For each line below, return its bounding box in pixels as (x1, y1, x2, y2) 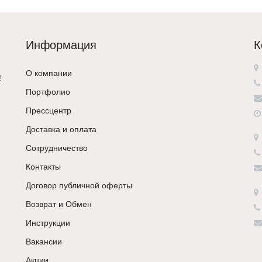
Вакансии (26, 236, 62, 246)
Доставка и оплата (26, 124, 96, 134)
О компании (26, 68, 72, 78)
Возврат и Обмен (26, 199, 92, 209)
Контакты (26, 161, 61, 171)
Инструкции (26, 218, 70, 227)
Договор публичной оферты (26, 180, 132, 190)
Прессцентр (26, 105, 71, 115)
